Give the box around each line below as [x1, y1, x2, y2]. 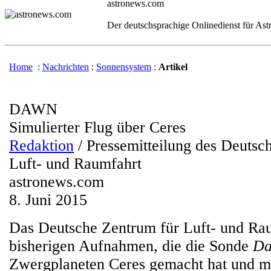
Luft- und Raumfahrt [9, 155, 142, 172]
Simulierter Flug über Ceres [9, 119, 186, 136]
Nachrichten [42, 62, 89, 72]
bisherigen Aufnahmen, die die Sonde [9, 237, 253, 255]
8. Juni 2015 [9, 191, 87, 209]
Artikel [158, 62, 188, 72]
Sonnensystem [96, 62, 151, 72]
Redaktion [9, 137, 74, 154]
